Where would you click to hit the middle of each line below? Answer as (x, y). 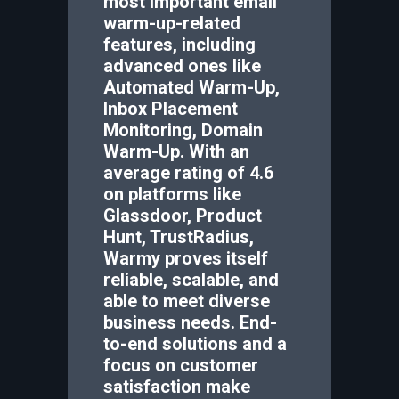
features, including (179, 45)
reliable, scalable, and (191, 280)
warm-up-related (172, 23)
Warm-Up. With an (176, 151)
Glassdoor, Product (183, 216)
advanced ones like (182, 66)
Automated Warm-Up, (191, 87)
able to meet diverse (187, 301)
